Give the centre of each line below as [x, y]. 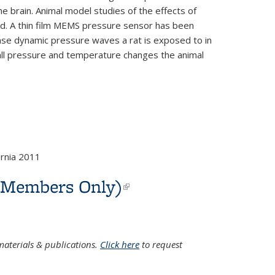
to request [161, 245]
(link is [150, 186]
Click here [120, 245]
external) [158, 207]
